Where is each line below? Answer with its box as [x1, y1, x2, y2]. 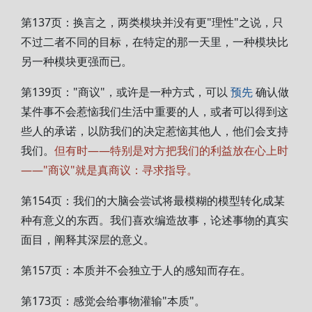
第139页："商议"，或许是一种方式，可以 [21, 84, 231, 100]
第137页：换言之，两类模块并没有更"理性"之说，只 [21, 15, 283, 30]
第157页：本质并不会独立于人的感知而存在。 [21, 263, 251, 278]
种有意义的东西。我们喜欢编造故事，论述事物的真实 [21, 212, 288, 228]
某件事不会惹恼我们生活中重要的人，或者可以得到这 [21, 104, 288, 119]
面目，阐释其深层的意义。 [21, 232, 155, 247]
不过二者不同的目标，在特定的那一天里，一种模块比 [21, 34, 288, 49]
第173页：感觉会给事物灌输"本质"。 [21, 293, 205, 309]
